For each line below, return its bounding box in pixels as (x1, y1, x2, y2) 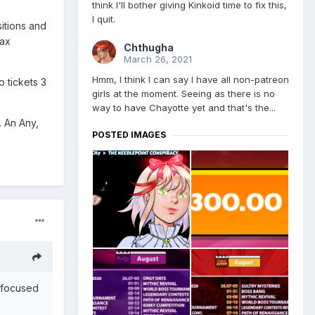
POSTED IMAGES (92, 129, 166, 141)
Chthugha (124, 41, 174, 54)
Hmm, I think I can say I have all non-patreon (92, 74, 289, 86)
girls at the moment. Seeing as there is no (92, 88, 275, 100)
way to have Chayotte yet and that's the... (92, 102, 276, 114)
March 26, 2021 (124, 53, 192, 65)
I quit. (92, 13, 115, 25)
